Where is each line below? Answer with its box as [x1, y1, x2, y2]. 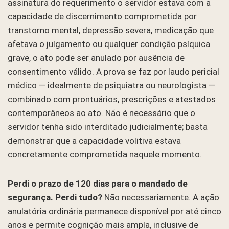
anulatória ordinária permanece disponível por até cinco [8, 205, 221, 216]
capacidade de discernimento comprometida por [8, 11, 197, 21]
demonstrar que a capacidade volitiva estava [8, 135, 181, 146]
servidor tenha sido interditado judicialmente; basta [8, 121, 208, 132]
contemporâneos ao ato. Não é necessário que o [8, 107, 195, 118]
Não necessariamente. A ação [102, 192, 219, 202]
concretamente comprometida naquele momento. [8, 149, 202, 159]
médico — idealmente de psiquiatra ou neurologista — [8, 80, 215, 90]
